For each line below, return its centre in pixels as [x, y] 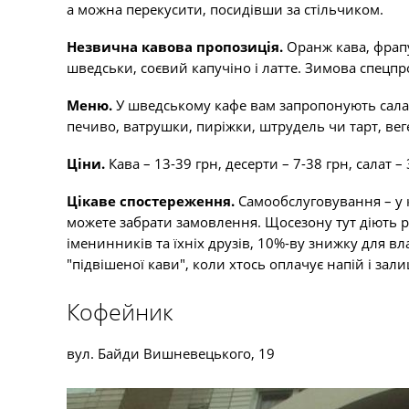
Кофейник [120, 311]
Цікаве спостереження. [152, 201]
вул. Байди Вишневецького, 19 [171, 353]
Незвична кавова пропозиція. [177, 47]
